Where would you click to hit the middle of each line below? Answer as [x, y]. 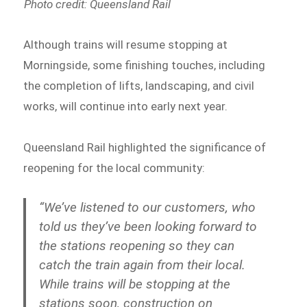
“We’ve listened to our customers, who [148, 208]
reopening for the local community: [117, 168]
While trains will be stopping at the [135, 284]
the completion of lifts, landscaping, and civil [139, 85]
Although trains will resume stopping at [126, 44]
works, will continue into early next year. [128, 106]
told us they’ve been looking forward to [148, 227]
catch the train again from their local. [143, 265]
